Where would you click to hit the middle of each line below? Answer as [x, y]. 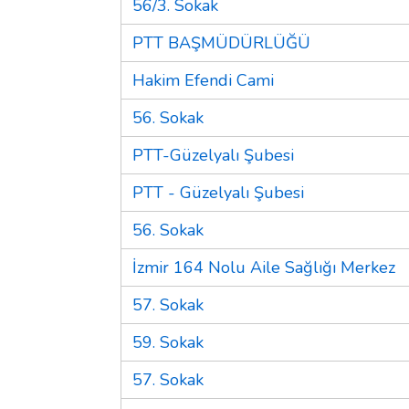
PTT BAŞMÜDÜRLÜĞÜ [221, 42]
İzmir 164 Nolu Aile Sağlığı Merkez [264, 267]
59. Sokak [168, 342]
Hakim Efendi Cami [203, 80]
